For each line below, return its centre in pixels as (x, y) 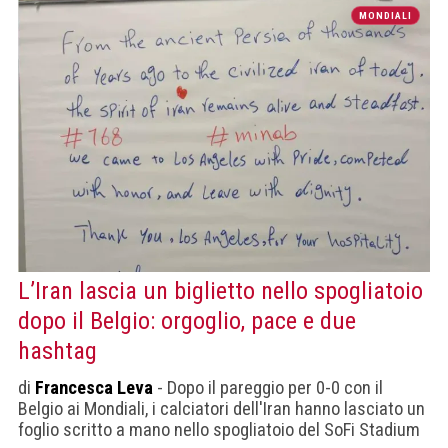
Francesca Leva (94, 388)
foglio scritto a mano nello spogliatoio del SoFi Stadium (219, 430)
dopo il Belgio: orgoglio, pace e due (187, 321)
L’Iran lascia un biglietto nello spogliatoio (220, 291)
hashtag (57, 351)
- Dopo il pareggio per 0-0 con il (268, 388)
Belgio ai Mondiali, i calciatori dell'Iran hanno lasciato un (221, 409)
